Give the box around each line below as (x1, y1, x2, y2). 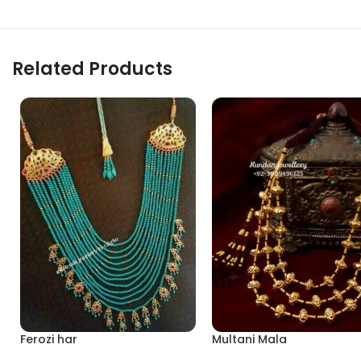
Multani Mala (212, 330, 288, 347)
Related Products (12, 56, 172, 81)
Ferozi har (20, 330, 77, 347)
